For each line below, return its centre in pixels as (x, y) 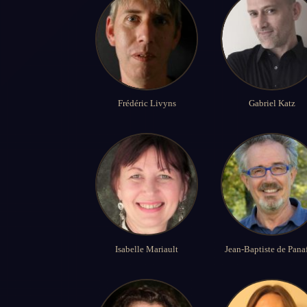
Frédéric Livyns (147, 103)
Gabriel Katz (272, 103)
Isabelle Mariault (147, 249)
